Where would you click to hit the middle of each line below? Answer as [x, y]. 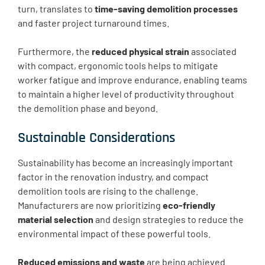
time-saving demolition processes [166, 9]
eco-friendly [189, 205]
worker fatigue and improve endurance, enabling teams [132, 80]
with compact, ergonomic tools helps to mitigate [118, 66]
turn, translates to [56, 9]
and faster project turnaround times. [93, 23]
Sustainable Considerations [96, 138]
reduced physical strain [140, 51]
